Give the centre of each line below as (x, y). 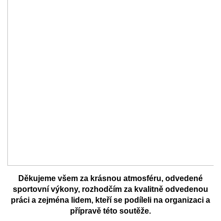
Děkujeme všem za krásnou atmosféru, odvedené (110, 178)
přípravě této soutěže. (110, 211)
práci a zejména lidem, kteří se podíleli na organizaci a (110, 200)
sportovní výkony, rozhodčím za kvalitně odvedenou (110, 189)
